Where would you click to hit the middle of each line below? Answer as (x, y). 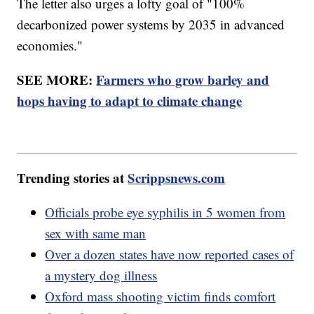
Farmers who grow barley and (183, 80)
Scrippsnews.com (177, 177)
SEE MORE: (57, 80)
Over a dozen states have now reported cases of (170, 254)
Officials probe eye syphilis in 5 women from (165, 212)
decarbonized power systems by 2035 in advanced (151, 25)
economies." (50, 46)
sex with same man (96, 233)
